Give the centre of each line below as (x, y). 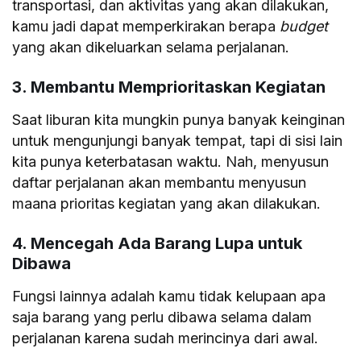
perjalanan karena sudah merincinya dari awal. (166, 338)
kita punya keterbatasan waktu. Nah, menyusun (171, 161)
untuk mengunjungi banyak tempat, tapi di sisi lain (178, 140)
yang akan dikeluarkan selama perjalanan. (151, 47)
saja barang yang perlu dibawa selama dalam (162, 317)
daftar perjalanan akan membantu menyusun (160, 182)
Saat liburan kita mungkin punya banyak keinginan (179, 119)
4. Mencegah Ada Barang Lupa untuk (157, 243)
